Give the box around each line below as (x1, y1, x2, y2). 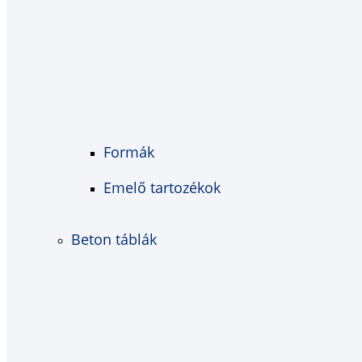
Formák (103, 141, 154, 162)
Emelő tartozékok (103, 177, 221, 197)
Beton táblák (71, 229, 157, 249)
